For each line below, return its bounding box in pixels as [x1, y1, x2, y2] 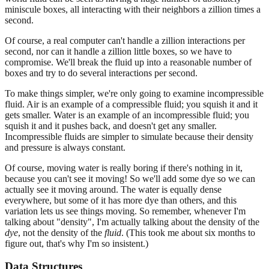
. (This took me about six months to [121, 227, 255, 238]
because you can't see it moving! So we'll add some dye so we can [5, 173, 255, 184]
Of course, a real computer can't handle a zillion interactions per [5, 35, 245, 46]
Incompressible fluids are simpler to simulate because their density [5, 131, 253, 142]
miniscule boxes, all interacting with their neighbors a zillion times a [5, 4, 261, 14]
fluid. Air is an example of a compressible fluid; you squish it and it [5, 98, 258, 109]
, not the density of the [18, 227, 104, 238]
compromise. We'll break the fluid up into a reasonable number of [5, 56, 252, 67]
